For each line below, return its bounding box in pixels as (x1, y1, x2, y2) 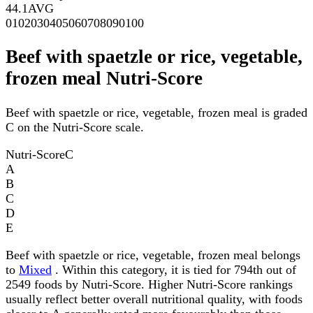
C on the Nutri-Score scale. (6, 119, 144, 134)
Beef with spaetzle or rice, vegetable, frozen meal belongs (6, 247, 300, 262)
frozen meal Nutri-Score (6, 68, 203, 89)
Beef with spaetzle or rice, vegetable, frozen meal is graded (6, 105, 307, 119)
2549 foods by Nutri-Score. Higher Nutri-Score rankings (6, 277, 293, 291)
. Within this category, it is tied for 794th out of (52, 262, 296, 277)
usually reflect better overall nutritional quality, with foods (6, 291, 303, 306)
